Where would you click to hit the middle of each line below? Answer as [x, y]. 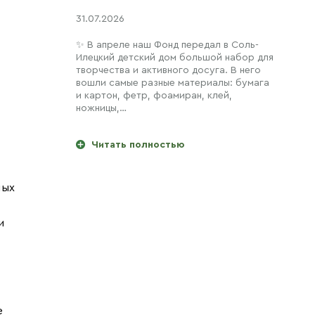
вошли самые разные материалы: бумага [173, 83]
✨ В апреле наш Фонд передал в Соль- [167, 45]
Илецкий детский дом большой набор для [175, 57]
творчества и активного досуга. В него [168, 70]
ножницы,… [101, 108]
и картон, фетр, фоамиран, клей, [154, 95]
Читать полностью [138, 145]
